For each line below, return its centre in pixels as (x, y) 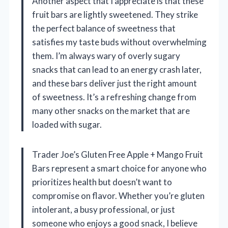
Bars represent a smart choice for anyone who (119, 168)
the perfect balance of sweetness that (104, 28)
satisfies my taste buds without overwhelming (119, 42)
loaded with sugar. (67, 125)
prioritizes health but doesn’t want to (102, 182)
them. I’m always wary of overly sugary (106, 56)
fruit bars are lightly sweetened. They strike (115, 15)
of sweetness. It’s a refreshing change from (114, 97)
